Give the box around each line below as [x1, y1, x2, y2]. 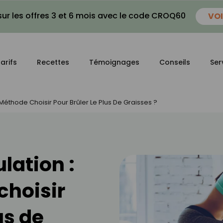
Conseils [159, 57, 190, 67]
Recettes [37, 57, 69, 67]
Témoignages [89, 57, 139, 67]
